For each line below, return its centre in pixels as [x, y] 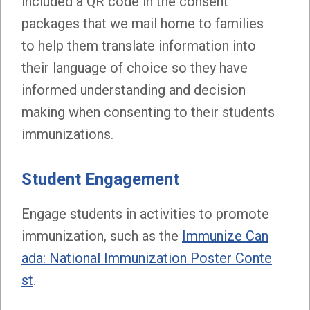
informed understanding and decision [134, 90]
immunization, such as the [102, 236]
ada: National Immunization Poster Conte [147, 258]
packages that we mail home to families [143, 23]
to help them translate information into [139, 45]
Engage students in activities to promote [145, 213]
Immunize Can [225, 236]
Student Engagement [100, 179]
